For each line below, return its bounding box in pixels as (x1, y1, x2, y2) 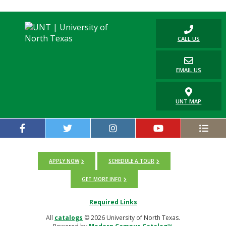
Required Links (89, 198, 137, 206)
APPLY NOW (49, 157, 80, 164)
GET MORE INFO (82, 176, 122, 183)
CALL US (177, 35, 200, 42)
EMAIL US (176, 66, 201, 74)
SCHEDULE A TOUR (108, 157, 155, 164)
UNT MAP (176, 97, 202, 105)
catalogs (54, 213, 83, 222)
